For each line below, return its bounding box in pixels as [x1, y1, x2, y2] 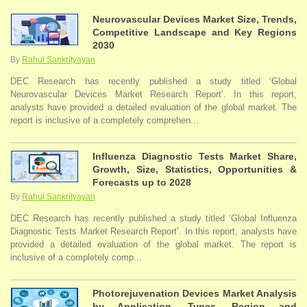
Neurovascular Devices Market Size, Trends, [93, 14, 297, 25]
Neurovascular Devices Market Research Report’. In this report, [10, 89, 297, 100]
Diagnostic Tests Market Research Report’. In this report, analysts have [10, 226, 297, 237]
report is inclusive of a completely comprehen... [10, 115, 199, 126]
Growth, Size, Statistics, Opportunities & [93, 164, 297, 175]
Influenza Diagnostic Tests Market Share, [93, 151, 297, 162]
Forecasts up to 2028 [93, 177, 191, 188]
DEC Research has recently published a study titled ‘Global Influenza [10, 213, 297, 224]
